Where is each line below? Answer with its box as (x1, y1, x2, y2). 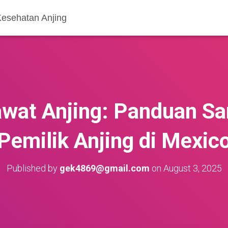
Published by (6, 163, 60, 174)
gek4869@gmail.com (59, 163, 150, 174)
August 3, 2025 (163, 163, 222, 174)
